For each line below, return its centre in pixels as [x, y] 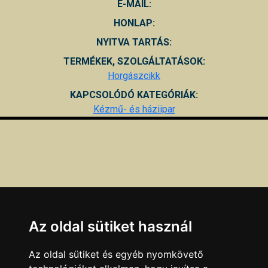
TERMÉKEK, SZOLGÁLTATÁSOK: [134, 61]
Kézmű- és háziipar [134, 109]
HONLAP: [134, 23]
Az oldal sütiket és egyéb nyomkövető [116, 254]
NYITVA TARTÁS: [134, 42]
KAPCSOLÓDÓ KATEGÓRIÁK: [134, 95]
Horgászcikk [134, 75]
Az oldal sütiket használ [110, 226]
